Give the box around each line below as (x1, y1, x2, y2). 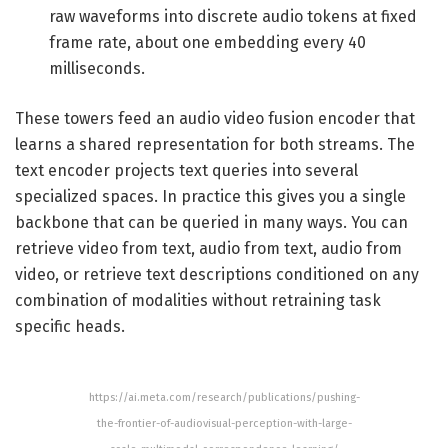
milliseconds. (49, 59, 146, 79)
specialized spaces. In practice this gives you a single (15, 187, 406, 207)
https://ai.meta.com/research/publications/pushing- (88, 391, 360, 405)
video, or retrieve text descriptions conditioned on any (15, 265, 419, 285)
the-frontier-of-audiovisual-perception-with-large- (96, 417, 352, 431)
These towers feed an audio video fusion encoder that (15, 109, 415, 129)
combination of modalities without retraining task (15, 291, 381, 311)
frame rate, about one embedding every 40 (49, 33, 367, 53)
